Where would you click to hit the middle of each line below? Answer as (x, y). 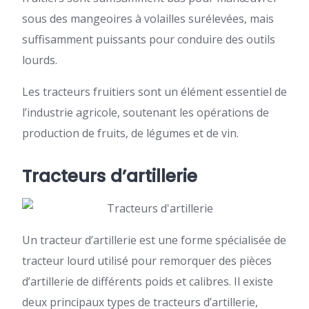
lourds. (40, 60)
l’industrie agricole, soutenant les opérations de (146, 112)
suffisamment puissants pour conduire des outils (149, 39)
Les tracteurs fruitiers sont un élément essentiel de (154, 92)
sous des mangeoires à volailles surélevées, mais (148, 19)
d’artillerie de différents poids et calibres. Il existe (148, 281)
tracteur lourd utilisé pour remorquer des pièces (147, 261)
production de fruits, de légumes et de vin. (130, 133)
